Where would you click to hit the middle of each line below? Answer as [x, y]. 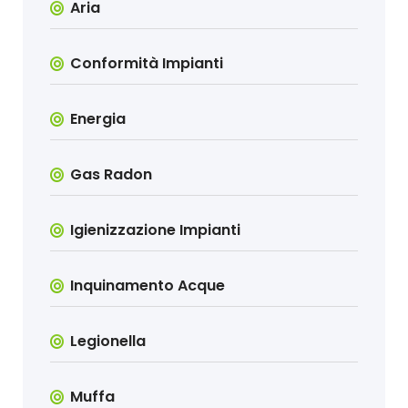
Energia [98, 119]
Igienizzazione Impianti [156, 230]
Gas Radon [112, 175]
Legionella [108, 342]
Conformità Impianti [147, 64]
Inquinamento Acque [148, 286]
